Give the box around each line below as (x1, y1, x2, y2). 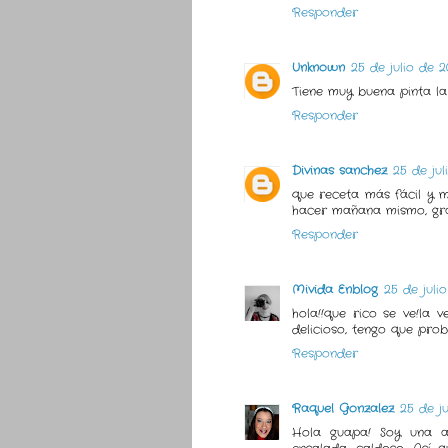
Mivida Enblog (292, 281, 378, 299)
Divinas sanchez (292, 162, 387, 180)
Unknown (292, 59, 345, 77)
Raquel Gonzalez (292, 400, 394, 418)
